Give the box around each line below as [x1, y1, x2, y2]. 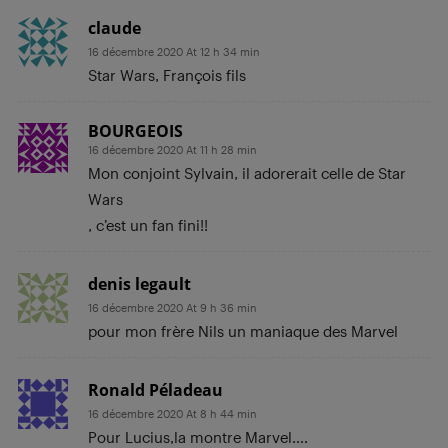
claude [88, 16, 141, 39]
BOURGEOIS [88, 119, 183, 142]
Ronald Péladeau [88, 378, 223, 401]
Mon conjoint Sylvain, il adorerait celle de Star [88, 163, 406, 182]
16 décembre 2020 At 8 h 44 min [88, 406, 257, 420]
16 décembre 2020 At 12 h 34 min [88, 44, 260, 58]
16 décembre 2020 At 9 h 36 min [88, 300, 257, 314]
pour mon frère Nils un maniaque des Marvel [88, 321, 398, 340]
